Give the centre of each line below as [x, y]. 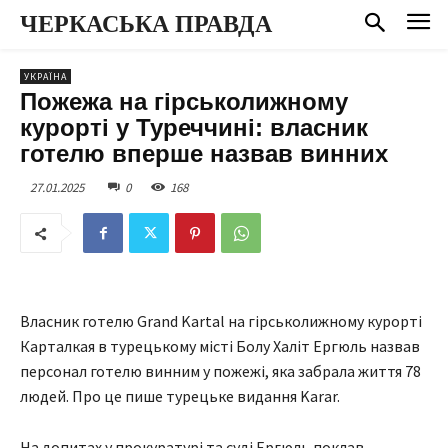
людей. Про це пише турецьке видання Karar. [180, 396]
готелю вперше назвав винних [204, 153]
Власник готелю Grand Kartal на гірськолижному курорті [221, 321]
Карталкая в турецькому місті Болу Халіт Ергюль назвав [220, 346]
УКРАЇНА [45, 76]
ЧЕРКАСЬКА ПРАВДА [146, 24]
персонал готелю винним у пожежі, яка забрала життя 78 [220, 371]
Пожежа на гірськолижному [184, 101]
